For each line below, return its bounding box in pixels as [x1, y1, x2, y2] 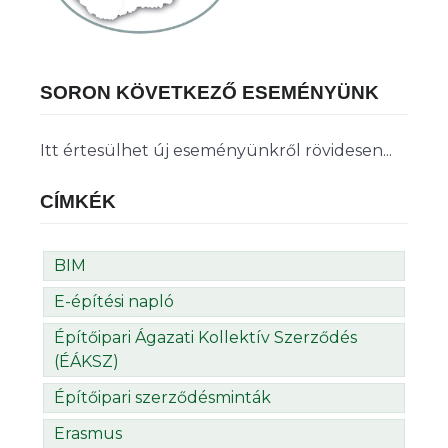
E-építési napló [54, 292, 174, 312]
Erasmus [54, 424, 122, 444]
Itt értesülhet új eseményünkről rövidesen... [40, 141, 392, 161]
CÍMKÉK [40, 191, 116, 213]
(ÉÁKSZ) [54, 352, 119, 372]
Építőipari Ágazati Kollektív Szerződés [54, 328, 357, 348]
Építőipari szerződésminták [54, 388, 271, 408]
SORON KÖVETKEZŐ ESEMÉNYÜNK [40, 82, 379, 104]
